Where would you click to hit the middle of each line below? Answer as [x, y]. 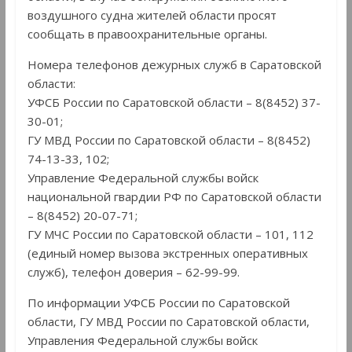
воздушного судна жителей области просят [152, 15]
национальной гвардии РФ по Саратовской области [174, 196]
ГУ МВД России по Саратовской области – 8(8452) [169, 139]
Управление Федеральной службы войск [143, 177]
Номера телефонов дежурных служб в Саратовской [174, 64]
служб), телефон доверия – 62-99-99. [133, 271]
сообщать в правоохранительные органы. [147, 33]
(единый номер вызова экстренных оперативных [167, 253]
